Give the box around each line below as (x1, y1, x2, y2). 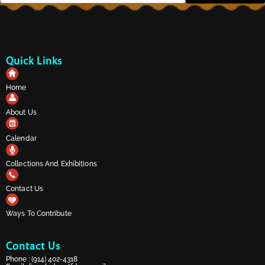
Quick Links (6, 56, 62, 68)
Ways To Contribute (6, 209, 72, 218)
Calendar (6, 134, 37, 143)
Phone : (6, 255, 31, 264)
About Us (6, 108, 37, 117)
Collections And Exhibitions (6, 160, 97, 169)
